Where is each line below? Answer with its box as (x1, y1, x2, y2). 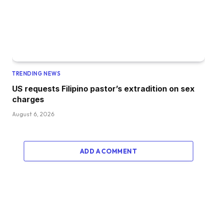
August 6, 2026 (12, 110, 54, 118)
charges (12, 94, 44, 105)
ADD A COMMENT (79, 147, 138, 155)
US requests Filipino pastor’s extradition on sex (12, 84, 195, 94)
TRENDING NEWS (12, 70, 61, 77)
